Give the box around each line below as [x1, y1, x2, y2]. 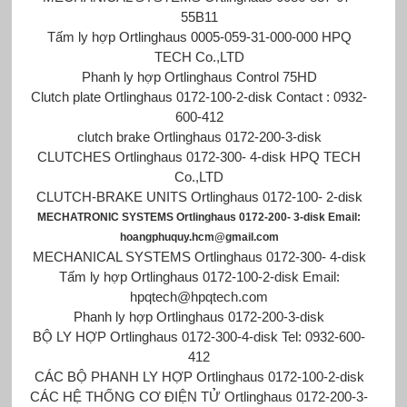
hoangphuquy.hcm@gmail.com [119, 230, 279, 243]
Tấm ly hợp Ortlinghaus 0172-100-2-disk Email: [58, 268, 340, 284]
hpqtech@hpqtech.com [130, 288, 269, 304]
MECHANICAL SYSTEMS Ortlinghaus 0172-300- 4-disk [32, 248, 366, 264]
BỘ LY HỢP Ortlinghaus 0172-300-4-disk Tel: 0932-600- [33, 328, 366, 344]
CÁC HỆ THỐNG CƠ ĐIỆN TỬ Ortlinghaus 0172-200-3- [30, 388, 369, 404]
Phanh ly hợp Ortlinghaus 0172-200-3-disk [74, 308, 325, 324]
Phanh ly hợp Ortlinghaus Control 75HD [81, 68, 317, 84]
